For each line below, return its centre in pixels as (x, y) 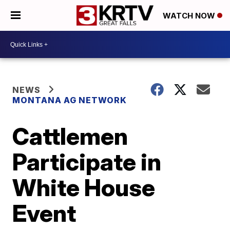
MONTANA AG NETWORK (70, 100)
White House (84, 187)
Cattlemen (70, 136)
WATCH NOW (190, 16)
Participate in (87, 162)
